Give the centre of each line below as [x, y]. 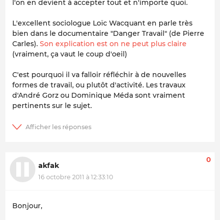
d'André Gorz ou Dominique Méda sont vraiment [99, 95]
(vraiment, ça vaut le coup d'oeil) [70, 54]
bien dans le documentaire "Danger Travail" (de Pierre [108, 33]
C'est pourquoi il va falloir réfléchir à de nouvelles [99, 74]
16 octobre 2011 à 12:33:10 [76, 177]
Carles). [26, 43]
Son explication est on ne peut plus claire [113, 43]
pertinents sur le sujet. [52, 105]
